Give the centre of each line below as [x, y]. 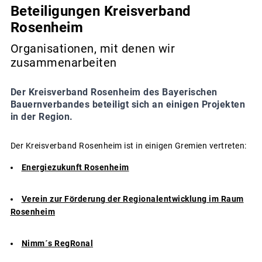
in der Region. [42, 117]
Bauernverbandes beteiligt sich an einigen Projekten [127, 105]
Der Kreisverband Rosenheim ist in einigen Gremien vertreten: [128, 146]
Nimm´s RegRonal [57, 244]
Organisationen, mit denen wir [92, 49]
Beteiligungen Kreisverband [101, 11]
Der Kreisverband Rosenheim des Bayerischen [114, 92]
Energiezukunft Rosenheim [75, 168]
